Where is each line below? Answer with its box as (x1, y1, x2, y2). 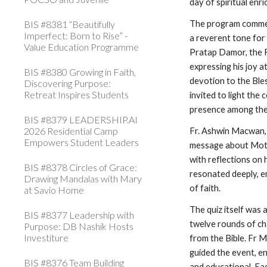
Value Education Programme (24, 41, 139, 52)
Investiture (24, 232, 69, 243)
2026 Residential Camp (24, 125, 118, 136)
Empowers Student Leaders (24, 136, 139, 148)
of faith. (190, 183, 221, 193)
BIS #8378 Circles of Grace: (24, 162, 137, 173)
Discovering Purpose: (24, 77, 111, 89)
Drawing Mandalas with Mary (24, 173, 142, 184)
